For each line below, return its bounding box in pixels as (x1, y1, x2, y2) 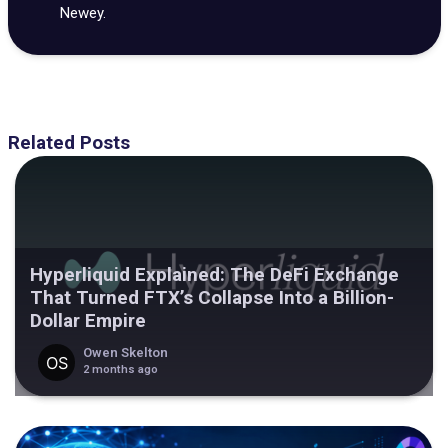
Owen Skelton (82, 344, 168, 360)
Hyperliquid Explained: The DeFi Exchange (30, 263, 399, 287)
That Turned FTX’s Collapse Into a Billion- (30, 286, 394, 310)
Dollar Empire (30, 309, 146, 333)
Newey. (60, 3, 106, 22)
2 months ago (82, 362, 158, 376)
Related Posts (7, 132, 130, 154)
